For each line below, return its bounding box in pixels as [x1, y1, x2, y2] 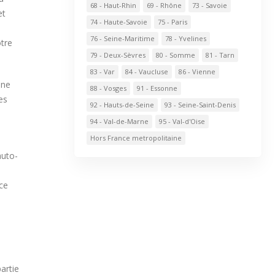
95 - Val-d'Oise [158, 117, 205, 126]
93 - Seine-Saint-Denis [164, 100, 236, 109]
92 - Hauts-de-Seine [90, 100, 154, 109]
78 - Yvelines [165, 34, 206, 43]
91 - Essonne [136, 83, 177, 93]
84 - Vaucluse [125, 67, 168, 76]
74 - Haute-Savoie [90, 17, 147, 26]
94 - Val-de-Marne [90, 117, 149, 126]
